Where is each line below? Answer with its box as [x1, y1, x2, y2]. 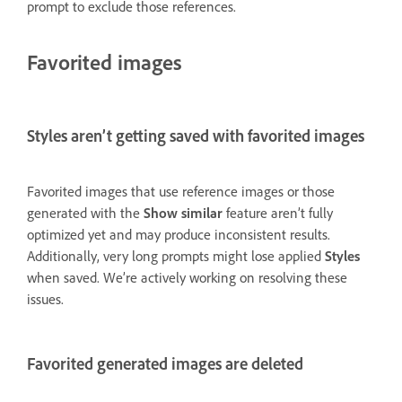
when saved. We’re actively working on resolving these [27, 267, 347, 286]
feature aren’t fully [223, 203, 333, 222]
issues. [27, 289, 64, 308]
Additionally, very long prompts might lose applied [27, 246, 325, 265]
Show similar [144, 203, 223, 222]
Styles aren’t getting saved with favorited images [27, 125, 364, 146]
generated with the [27, 203, 144, 222]
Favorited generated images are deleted [27, 353, 303, 374]
